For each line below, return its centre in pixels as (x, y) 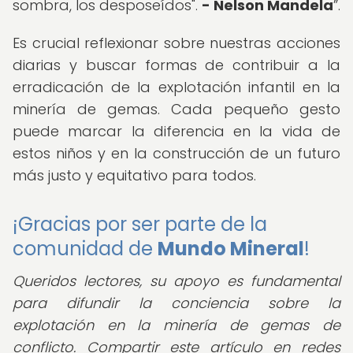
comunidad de (85, 249)
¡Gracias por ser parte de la (140, 224)
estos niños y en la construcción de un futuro (176, 153)
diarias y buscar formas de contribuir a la (176, 65)
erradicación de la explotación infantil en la (176, 87)
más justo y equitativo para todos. (134, 175)
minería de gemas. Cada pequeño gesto (176, 109)
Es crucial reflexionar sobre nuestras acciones (176, 43)
